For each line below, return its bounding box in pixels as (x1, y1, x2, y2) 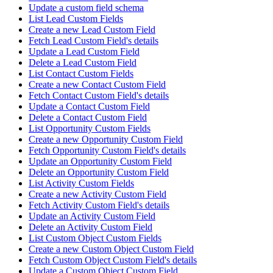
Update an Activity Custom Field (29, 211, 155, 222)
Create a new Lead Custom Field (29, 24, 155, 35)
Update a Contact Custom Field (29, 101, 150, 112)
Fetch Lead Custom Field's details (29, 35, 158, 46)
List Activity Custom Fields (29, 178, 134, 189)
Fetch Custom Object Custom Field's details (29, 255, 197, 266)
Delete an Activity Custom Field (29, 222, 152, 233)
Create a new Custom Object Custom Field (29, 244, 194, 255)
